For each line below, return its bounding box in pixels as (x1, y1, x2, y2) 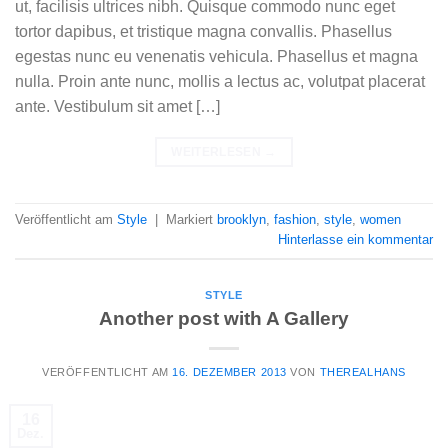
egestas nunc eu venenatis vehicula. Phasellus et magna (15, 47, 418, 65)
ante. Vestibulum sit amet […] (15, 97, 220, 115)
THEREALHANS (319, 365, 406, 378)
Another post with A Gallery (99, 307, 349, 329)
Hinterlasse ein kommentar (278, 232, 433, 248)
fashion (274, 212, 316, 228)
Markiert (166, 212, 217, 228)
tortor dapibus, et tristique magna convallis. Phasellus (15, 22, 392, 40)
